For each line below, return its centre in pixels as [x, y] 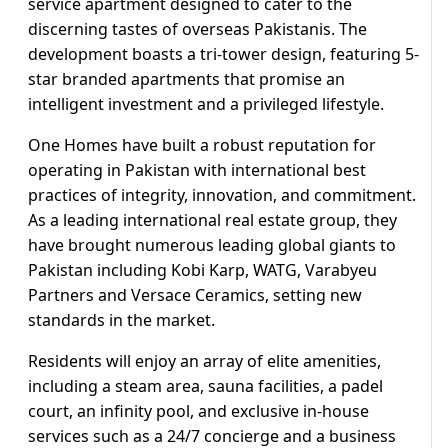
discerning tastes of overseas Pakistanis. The [197, 29]
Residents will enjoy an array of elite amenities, [204, 361]
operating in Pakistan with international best [197, 170]
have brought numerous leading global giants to [212, 245]
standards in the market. [121, 320]
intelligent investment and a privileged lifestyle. [206, 104]
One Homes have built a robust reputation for [202, 145]
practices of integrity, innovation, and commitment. [222, 195]
